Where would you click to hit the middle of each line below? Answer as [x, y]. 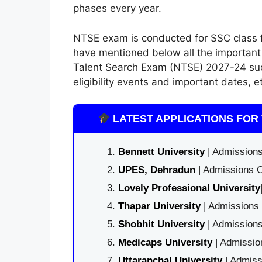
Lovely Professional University [189, 188]
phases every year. [117, 8]
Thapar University [159, 206]
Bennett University [161, 152]
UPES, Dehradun [156, 170]
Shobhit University [161, 224]
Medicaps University [165, 242]
